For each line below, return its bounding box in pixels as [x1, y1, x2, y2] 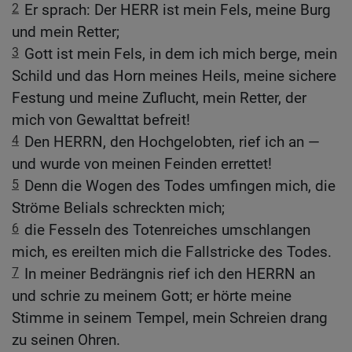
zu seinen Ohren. [12, 331, 120, 350]
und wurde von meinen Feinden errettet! [12, 155, 272, 174]
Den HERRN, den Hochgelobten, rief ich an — [24, 133, 320, 152]
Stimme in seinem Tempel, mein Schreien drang [12, 309, 328, 328]
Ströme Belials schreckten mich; [12, 199, 225, 218]
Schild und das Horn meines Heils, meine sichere [12, 67, 336, 86]
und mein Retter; [12, 23, 119, 42]
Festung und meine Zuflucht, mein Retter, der [12, 89, 306, 108]
